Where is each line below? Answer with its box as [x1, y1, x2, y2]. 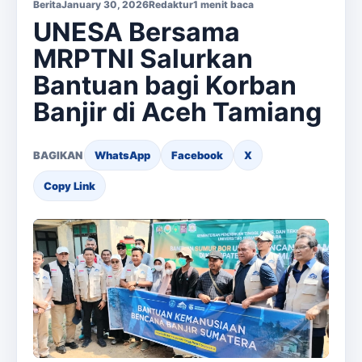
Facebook [171, 148, 223, 162]
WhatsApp [95, 148, 150, 162]
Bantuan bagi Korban [33, 69, 297, 101]
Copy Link [44, 179, 95, 192]
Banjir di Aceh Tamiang [33, 95, 322, 128]
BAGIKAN [33, 148, 82, 162]
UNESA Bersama [33, 15, 240, 48]
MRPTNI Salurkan [33, 42, 253, 74]
